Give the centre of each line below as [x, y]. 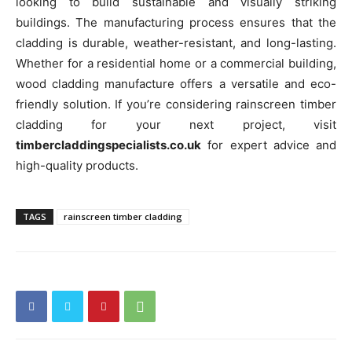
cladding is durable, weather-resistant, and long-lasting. [176, 43]
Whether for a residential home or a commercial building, [176, 63]
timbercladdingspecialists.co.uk [108, 145]
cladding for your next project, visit [176, 125]
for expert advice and [269, 145]
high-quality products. [77, 165]
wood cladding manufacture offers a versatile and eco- [176, 84]
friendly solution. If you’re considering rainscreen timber [176, 104]
